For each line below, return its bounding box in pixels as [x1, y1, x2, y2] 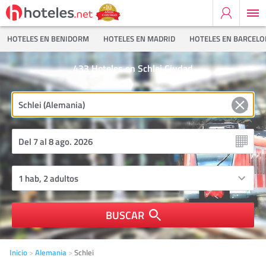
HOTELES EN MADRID [103, 33, 175, 44]
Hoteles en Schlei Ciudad [91, 61, 194, 75]
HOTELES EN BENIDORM [7, 33, 89, 44]
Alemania [35, 247, 66, 258]
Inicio [9, 247, 27, 258]
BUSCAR [105, 207, 144, 223]
